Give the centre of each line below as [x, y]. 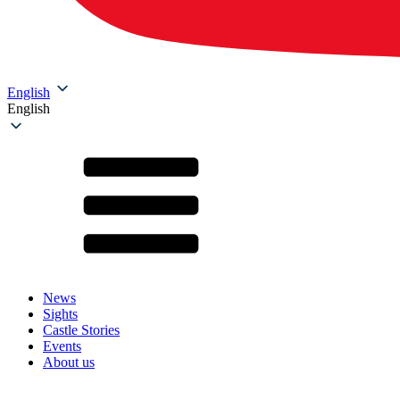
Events [62, 346]
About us [69, 362]
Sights [60, 314]
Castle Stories [81, 330]
